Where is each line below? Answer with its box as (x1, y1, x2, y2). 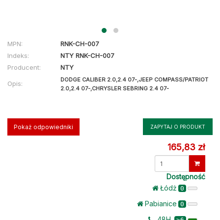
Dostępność (166, 172, 205, 181)
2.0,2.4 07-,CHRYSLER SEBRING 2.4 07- (60, 85, 169, 92)
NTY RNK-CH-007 (60, 52, 114, 59)
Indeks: (7, 52, 29, 59)
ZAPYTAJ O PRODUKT (150, 124, 205, 130)
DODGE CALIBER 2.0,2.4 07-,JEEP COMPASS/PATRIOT (60, 76, 208, 83)
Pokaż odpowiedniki (14, 123, 73, 131)
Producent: (7, 63, 41, 71)
